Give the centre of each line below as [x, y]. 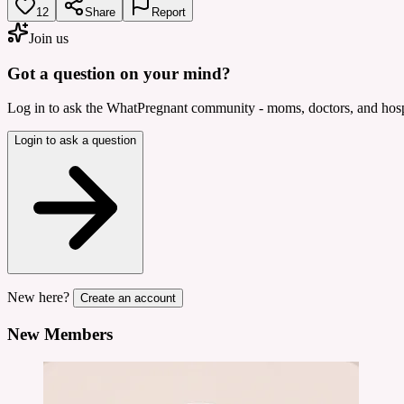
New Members [60, 334]
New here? [38, 298]
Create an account [128, 298]
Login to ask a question [75, 141]
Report [169, 12]
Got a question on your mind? [119, 73]
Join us [49, 38]
